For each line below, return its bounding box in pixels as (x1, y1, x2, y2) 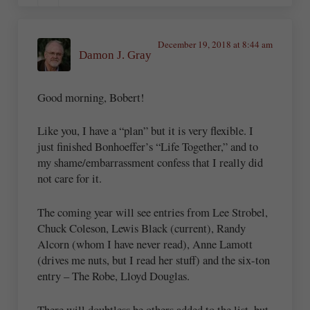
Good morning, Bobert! (37, 89, 145, 105)
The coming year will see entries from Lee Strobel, (37, 203, 268, 220)
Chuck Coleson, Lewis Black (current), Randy (37, 219, 246, 236)
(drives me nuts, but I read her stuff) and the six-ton (37, 251, 271, 268)
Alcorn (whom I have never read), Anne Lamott (37, 235, 253, 252)
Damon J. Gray (79, 48, 152, 62)
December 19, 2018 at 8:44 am (157, 38, 273, 51)
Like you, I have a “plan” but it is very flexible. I (37, 122, 254, 139)
